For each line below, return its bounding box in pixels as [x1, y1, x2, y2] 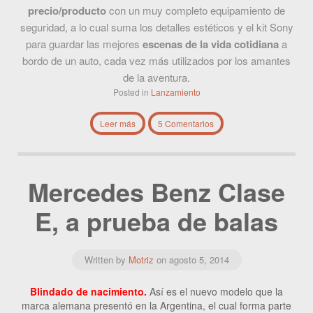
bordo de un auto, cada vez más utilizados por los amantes [22, 53, 291, 68]
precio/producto [28, 3, 106, 19]
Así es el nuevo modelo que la [150, 284, 283, 299]
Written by [84, 253, 129, 267]
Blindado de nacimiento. [30, 284, 147, 299]
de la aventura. [123, 70, 190, 85]
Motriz [128, 253, 154, 267]
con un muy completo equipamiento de [106, 3, 285, 18]
